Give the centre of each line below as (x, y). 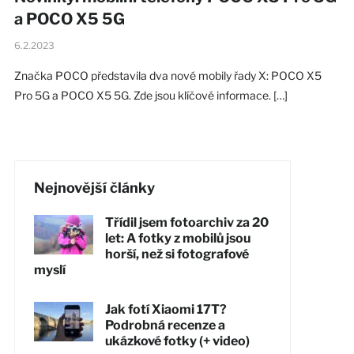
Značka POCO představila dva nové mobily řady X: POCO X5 (168, 75)
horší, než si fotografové (177, 254)
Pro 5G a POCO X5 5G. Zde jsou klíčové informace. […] (151, 95)
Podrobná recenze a (165, 325)
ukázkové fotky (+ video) (177, 341)
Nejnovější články (94, 187)
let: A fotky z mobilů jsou (177, 238)
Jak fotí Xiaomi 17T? (166, 309)
